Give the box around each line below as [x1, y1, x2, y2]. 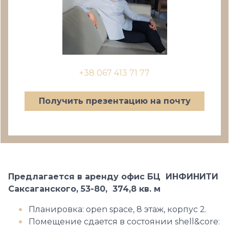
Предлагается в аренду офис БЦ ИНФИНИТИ [8, 172, 218, 181]
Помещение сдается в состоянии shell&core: [29, 217, 220, 226]
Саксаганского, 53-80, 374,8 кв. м [8, 184, 161, 194]
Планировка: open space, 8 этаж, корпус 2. [29, 204, 207, 214]
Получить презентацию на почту [38, 96, 191, 106]
